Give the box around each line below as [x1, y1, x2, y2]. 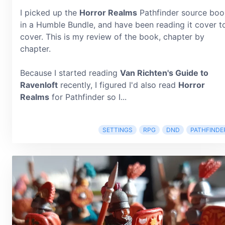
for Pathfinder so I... [49, 92, 127, 102]
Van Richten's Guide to [120, 68, 208, 78]
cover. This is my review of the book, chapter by [20, 32, 204, 42]
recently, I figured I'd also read [58, 80, 178, 90]
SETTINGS [102, 126, 133, 134]
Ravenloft [20, 80, 58, 90]
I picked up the [20, 8, 79, 18]
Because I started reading [20, 68, 120, 78]
